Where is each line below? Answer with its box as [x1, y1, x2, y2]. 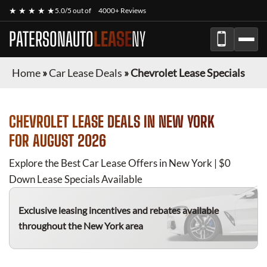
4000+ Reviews [98, 6, 146, 15]
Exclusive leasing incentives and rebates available [18, 204, 219, 216]
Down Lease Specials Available [9, 173, 142, 185]
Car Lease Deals [49, 66, 122, 79]
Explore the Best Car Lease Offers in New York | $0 [9, 157, 231, 169]
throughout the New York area [18, 220, 143, 231]
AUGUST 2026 [33, 131, 106, 150]
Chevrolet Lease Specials [131, 66, 245, 79]
